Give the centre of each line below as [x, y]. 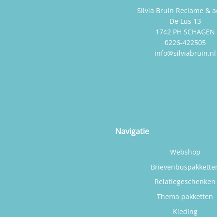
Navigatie [132, 131]
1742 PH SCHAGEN [185, 32]
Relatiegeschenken [185, 182]
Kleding [185, 211]
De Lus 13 [185, 21]
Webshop [185, 152]
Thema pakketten [185, 196]
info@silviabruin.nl [185, 53]
